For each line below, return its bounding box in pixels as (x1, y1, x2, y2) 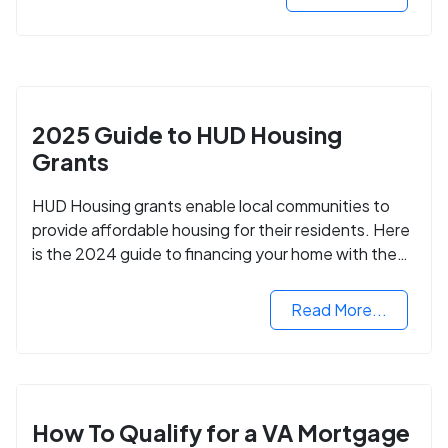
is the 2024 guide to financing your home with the (32, 242, 397, 264)
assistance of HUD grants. (32, 266, 226, 288)
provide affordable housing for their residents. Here (32, 218, 410, 240)
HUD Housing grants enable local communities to (32, 194, 390, 216)
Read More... (291, 298, 387, 320)
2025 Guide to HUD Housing (32, 119, 342, 149)
